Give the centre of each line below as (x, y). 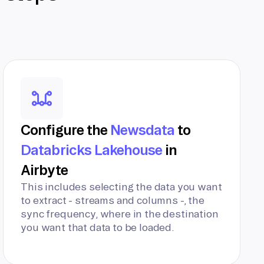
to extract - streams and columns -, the (113, 200)
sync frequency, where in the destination (120, 214)
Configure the (65, 130)
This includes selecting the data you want (121, 187)
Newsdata (142, 130)
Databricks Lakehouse (92, 150)
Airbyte (44, 170)
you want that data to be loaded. (98, 227)
